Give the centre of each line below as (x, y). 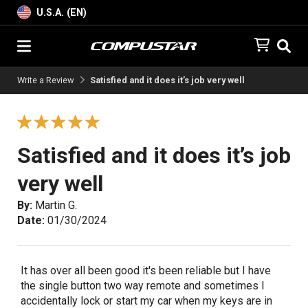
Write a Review (46, 80)
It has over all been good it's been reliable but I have (146, 270)
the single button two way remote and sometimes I (143, 285)
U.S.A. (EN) (61, 13)
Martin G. (55, 205)
